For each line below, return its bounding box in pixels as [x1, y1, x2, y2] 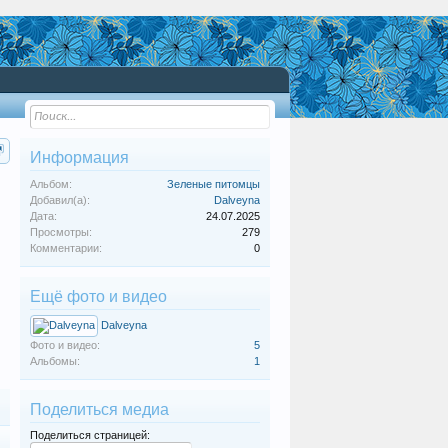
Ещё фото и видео [30, 288, 167, 305]
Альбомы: [30, 355, 80, 367]
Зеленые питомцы [167, 178, 260, 190]
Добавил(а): [30, 194, 90, 206]
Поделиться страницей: [30, 429, 150, 441]
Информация [30, 149, 129, 166]
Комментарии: [30, 242, 102, 254]
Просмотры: [30, 226, 92, 238]
